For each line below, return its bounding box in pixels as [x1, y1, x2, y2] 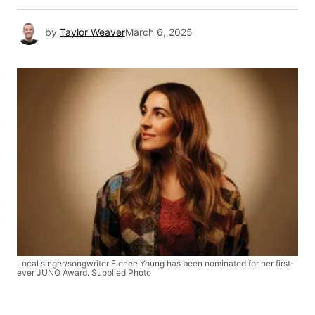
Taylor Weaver [60, 26, 125, 39]
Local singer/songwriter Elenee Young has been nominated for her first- [17, 257, 295, 269]
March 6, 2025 [125, 26, 193, 39]
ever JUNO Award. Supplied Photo [17, 266, 151, 278]
